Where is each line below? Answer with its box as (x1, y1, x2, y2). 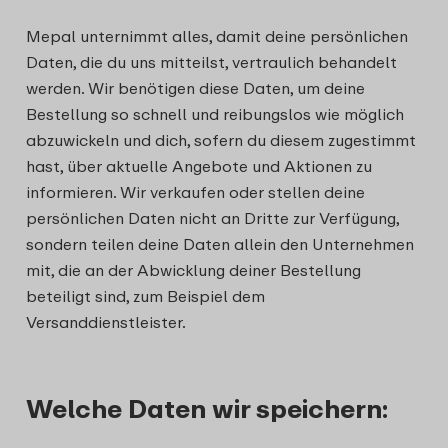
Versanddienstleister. (26, 312, 186, 332)
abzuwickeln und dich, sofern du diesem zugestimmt (26, 130, 416, 150)
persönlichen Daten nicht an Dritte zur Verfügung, (26, 208, 399, 228)
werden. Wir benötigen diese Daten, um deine (26, 78, 365, 98)
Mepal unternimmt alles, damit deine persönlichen (26, 26, 408, 46)
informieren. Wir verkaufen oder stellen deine (26, 182, 365, 202)
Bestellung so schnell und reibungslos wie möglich (26, 104, 404, 124)
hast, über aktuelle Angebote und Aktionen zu (26, 156, 372, 176)
